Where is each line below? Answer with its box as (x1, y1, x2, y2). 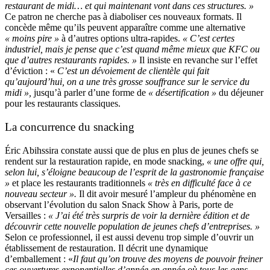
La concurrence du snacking (5, 120, 134, 133)
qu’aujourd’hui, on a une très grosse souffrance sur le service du (5, 76, 250, 87)
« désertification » (148, 87, 216, 98)
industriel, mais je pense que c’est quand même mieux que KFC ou (5, 43, 260, 54)
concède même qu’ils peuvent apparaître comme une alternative (5, 22, 245, 33)
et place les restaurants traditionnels (12, 177, 148, 188)
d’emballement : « (5, 253, 73, 264)
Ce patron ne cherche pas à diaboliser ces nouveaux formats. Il (5, 11, 242, 22)
